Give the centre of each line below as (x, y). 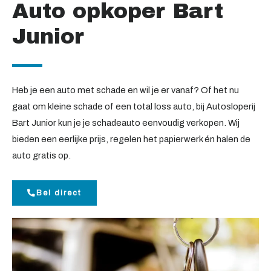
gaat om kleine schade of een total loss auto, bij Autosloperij (134, 106)
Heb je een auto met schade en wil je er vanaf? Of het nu (126, 90)
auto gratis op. (41, 155)
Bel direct (59, 193)
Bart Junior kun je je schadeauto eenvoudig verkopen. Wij (126, 122)
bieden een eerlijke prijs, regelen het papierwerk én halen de (131, 139)
